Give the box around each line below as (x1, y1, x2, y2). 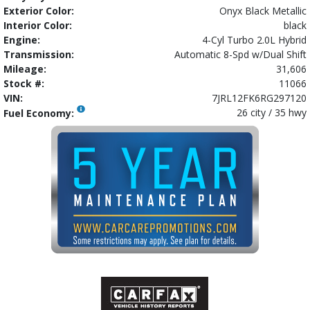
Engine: (3, 33, 40, 46)
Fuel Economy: (3, 106, 77, 120)
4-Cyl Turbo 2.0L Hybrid (202, 33, 307, 46)
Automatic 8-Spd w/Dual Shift (174, 47, 307, 61)
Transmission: (3, 47, 74, 61)
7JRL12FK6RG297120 (212, 91, 307, 104)
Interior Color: (3, 18, 72, 32)
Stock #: (3, 76, 44, 90)
